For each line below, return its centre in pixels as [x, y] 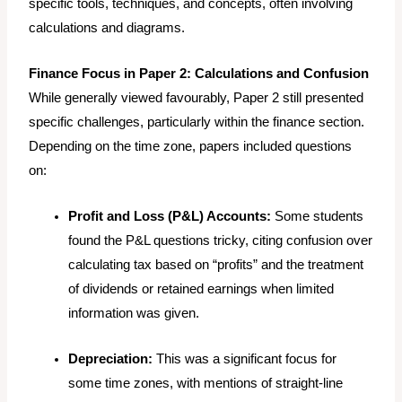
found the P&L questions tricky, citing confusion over [221, 241]
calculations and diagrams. [107, 28]
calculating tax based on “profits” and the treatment [216, 265]
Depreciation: [111, 359]
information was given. [134, 314]
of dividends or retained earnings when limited [201, 289]
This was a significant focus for [245, 359]
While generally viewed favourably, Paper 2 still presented [197, 98]
